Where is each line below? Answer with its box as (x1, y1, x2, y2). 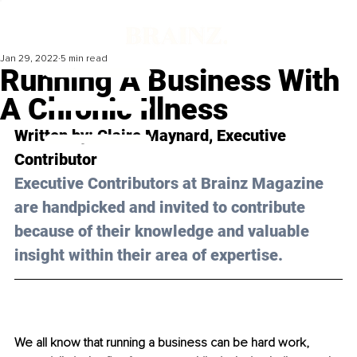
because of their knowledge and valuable (14, 222, 313, 241)
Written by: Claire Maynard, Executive (14, 126, 290, 146)
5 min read (61, 53, 108, 65)
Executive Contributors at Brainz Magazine (14, 174, 328, 194)
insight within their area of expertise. (14, 245, 283, 265)
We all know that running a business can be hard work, (14, 335, 312, 351)
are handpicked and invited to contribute (14, 198, 309, 218)
